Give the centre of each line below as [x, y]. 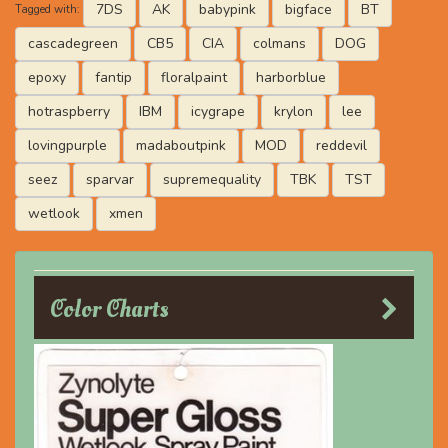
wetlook [54, 213]
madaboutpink [181, 145]
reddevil [341, 145]
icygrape [218, 111]
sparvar [110, 179]
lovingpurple [67, 145]
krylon [293, 111]
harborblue [291, 77]
